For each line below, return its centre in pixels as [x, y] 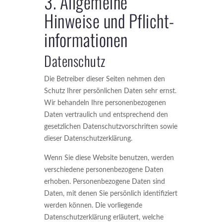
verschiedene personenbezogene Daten [104, 170]
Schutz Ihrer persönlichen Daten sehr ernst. [110, 91]
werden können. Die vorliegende [93, 206]
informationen [86, 39]
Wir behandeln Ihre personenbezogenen [105, 103]
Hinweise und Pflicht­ [109, 20]
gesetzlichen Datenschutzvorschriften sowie [111, 127]
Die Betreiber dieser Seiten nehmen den [105, 79]
